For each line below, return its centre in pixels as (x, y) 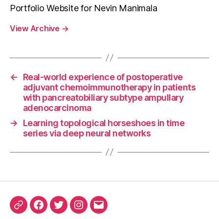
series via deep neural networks (87, 133)
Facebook (58, 210)
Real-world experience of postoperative (103, 77)
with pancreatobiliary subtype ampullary (103, 97)
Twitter (72, 210)
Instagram (98, 210)
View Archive (36, 28)
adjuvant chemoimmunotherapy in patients (109, 87)
